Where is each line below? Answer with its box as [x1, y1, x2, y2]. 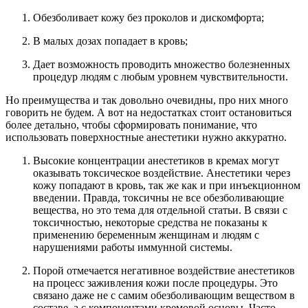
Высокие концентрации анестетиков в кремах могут [33, 154, 279, 166]
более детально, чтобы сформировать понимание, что [5, 118, 257, 131]
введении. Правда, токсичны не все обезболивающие [33, 191, 284, 203]
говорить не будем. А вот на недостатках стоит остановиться [5, 106, 291, 118]
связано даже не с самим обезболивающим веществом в [33, 289, 295, 301]
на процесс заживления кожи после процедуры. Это [33, 276, 278, 289]
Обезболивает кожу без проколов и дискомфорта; [33, 11, 264, 23]
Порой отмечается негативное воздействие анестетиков [33, 264, 295, 276]
